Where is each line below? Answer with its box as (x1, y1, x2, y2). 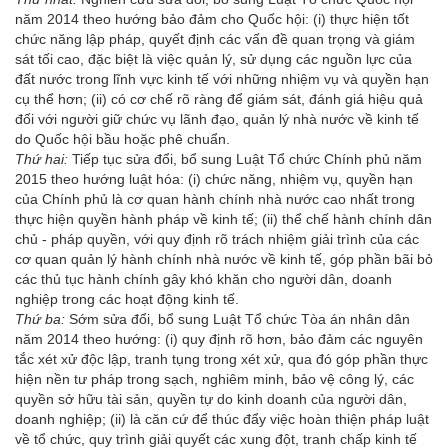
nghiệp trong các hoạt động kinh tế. (15, 290, 239, 307)
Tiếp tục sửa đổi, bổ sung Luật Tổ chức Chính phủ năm (72, 150, 422, 167)
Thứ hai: (15, 150, 72, 167)
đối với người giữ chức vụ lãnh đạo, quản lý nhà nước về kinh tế (15, 110, 419, 127)
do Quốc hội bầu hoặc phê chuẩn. (15, 130, 230, 147)
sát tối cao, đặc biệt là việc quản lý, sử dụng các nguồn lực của (15, 50, 412, 67)
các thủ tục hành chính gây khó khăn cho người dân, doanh (15, 270, 392, 287)
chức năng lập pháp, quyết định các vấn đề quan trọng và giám (15, 30, 415, 47)
